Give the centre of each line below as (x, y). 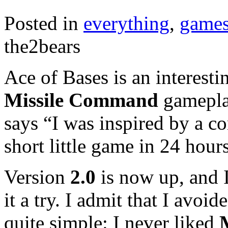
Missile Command (81, 100)
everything (126, 23)
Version (37, 177)
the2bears (42, 46)
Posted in (44, 23)
